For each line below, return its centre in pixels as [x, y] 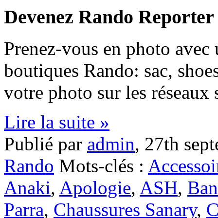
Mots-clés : [103, 165]
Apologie [95, 187]
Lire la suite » [57, 122]
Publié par [45, 144]
